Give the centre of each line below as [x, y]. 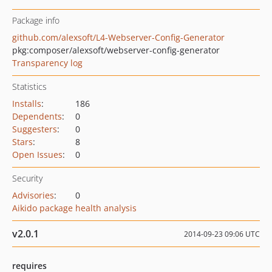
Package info [36, 20]
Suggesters [35, 129]
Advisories [33, 195]
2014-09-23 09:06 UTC [222, 234]
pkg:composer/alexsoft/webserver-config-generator [116, 50]
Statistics [29, 87]
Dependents [37, 116]
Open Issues [37, 155]
